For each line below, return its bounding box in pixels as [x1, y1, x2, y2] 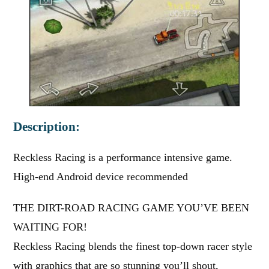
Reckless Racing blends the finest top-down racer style [13, 240, 253, 252]
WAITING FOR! [13, 221, 88, 233]
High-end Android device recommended [13, 171, 189, 183]
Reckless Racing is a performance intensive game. [13, 151, 233, 163]
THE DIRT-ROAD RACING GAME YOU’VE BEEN [13, 202, 250, 214]
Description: [13, 119, 80, 134]
